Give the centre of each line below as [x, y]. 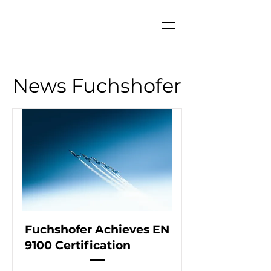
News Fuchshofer [97, 86]
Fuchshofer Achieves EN [97, 230]
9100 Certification [77, 245]
